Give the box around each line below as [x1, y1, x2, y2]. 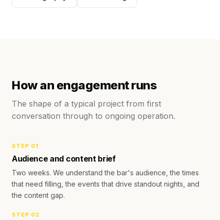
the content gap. [12, 191, 65, 199]
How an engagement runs [12, 78, 157, 92]
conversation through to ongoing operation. [12, 111, 175, 121]
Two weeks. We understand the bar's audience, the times [12, 168, 199, 177]
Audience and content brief [12, 154, 116, 164]
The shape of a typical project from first [12, 99, 161, 109]
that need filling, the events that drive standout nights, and [12, 180, 199, 188]
